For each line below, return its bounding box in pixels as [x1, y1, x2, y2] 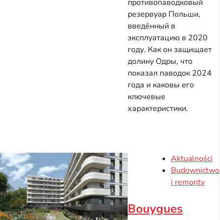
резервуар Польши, [128, 8, 200, 20]
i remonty [171, 176, 205, 188]
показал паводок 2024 [128, 67, 212, 79]
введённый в [128, 20, 175, 31]
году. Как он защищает [128, 44, 212, 55]
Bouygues [128, 200, 183, 217]
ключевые [128, 91, 165, 102]
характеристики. [128, 103, 188, 114]
